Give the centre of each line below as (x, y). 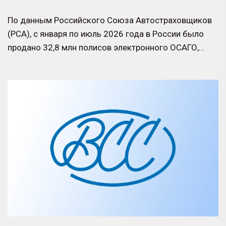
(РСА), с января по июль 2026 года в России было (106, 34)
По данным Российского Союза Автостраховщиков (110, 20)
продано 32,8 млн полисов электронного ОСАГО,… (106, 47)
